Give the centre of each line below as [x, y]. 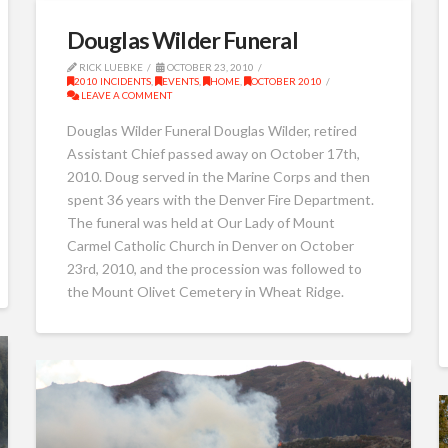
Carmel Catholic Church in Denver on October [210, 246]
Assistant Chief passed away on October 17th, [213, 154]
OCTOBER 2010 [286, 80]
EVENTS [180, 80]
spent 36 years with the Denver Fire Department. [220, 200]
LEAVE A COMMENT [125, 94]
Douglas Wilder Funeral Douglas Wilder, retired [211, 131]
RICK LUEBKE [109, 66]
